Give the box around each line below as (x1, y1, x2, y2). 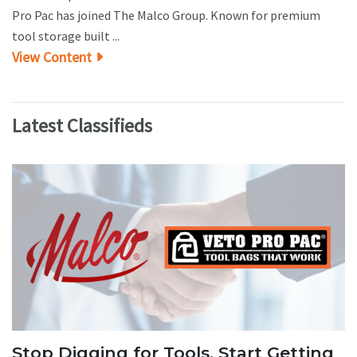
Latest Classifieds (12, 112, 152, 138)
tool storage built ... (12, 27, 120, 44)
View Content (12, 47, 92, 66)
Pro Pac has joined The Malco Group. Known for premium (12, 6, 320, 23)
